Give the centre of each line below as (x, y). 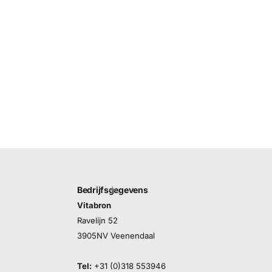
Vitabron (94, 206)
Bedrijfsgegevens (113, 190)
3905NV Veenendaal (116, 236)
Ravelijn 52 (97, 221)
